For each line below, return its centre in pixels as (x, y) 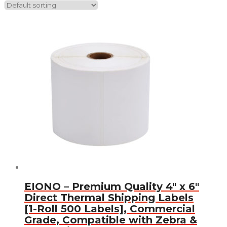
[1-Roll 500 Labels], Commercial (110, 209)
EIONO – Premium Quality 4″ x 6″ (112, 187)
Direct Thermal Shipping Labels (109, 198)
